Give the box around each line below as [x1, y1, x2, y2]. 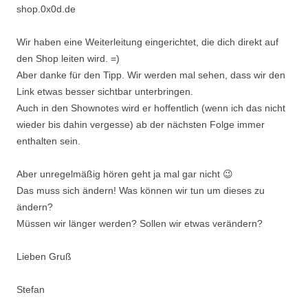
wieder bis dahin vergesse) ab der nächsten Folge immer [16, 119, 265, 130]
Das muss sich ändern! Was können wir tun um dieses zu [16, 185, 265, 196]
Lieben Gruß [16, 251, 71, 262]
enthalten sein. [16, 135, 80, 146]
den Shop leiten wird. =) [16, 53, 120, 64]
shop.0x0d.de [16, 3, 76, 14]
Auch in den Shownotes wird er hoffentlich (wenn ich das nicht [16, 102, 285, 113]
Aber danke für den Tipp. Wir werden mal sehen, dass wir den [16, 69, 285, 80]
